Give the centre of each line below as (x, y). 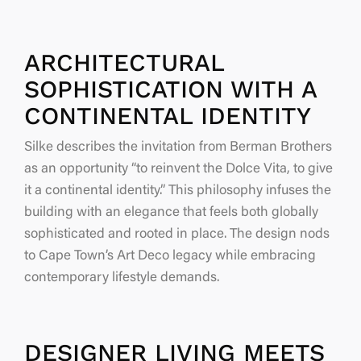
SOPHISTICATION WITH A (170, 89)
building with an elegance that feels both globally (171, 213)
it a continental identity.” (95, 191)
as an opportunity (78, 169)
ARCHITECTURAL (124, 62)
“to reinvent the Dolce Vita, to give (232, 169)
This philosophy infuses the (248, 191)
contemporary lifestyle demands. (122, 278)
